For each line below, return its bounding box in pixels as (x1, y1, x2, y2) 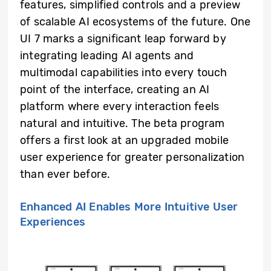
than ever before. (20, 168, 111, 181)
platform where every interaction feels (20, 100, 220, 113)
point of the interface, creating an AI (20, 83, 210, 96)
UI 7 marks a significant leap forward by (20, 32, 226, 45)
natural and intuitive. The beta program (20, 117, 225, 130)
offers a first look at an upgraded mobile (20, 134, 229, 147)
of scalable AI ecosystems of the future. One (20, 15, 251, 28)
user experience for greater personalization (20, 151, 245, 164)
